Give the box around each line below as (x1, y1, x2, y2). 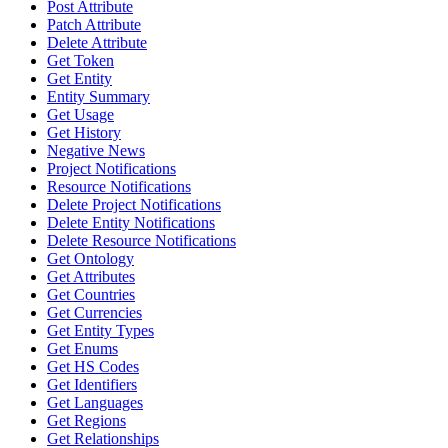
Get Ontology (47, 250, 134, 267)
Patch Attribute (47, 16, 141, 33)
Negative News (47, 142, 145, 159)
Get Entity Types (47, 322, 154, 339)
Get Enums (47, 340, 118, 357)
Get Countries (47, 286, 135, 303)
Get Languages (47, 394, 143, 411)
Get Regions (47, 412, 126, 429)
